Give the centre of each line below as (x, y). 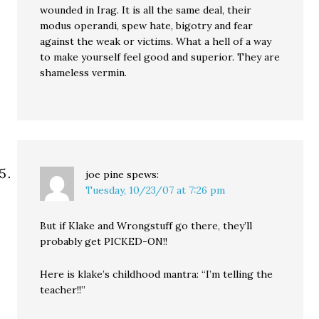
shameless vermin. (84, 72)
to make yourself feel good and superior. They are (160, 57)
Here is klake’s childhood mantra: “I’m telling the (157, 274)
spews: (143, 174)
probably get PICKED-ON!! (104, 241)
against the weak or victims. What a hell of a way (156, 41)
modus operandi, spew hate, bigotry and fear (147, 25)
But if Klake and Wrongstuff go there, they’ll (146, 225)
